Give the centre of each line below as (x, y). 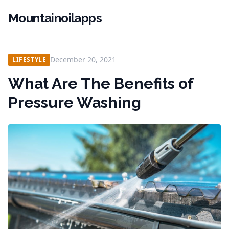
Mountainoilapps (55, 18)
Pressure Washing (75, 102)
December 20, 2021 (83, 60)
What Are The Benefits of (101, 84)
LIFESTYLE (29, 60)
